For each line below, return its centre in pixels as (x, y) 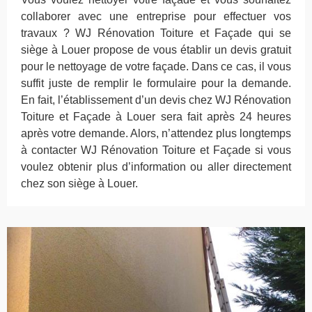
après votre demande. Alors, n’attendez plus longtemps (156, 133)
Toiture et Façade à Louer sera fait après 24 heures (156, 116)
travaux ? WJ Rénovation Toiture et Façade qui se (156, 33)
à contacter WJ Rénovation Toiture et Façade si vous (156, 150)
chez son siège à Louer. (79, 183)
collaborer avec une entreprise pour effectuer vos (156, 16)
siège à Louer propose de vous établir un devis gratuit (156, 49)
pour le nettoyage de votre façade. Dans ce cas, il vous (156, 66)
